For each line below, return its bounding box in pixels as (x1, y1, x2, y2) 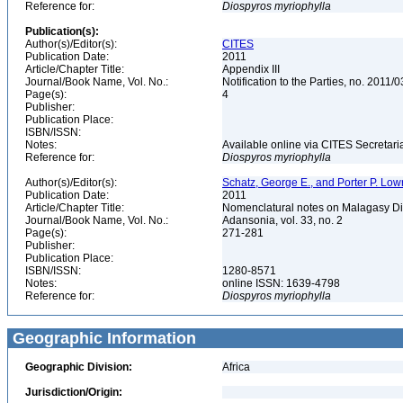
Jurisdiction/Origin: (25, 386, 122, 399)
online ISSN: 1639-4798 (222, 277, 343, 290)
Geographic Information (8, 329, 196, 347)
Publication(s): (25, 25, 99, 38)
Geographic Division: (25, 361, 132, 373)
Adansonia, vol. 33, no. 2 (222, 214, 345, 227)
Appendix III (222, 63, 282, 76)
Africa (222, 361, 250, 373)
